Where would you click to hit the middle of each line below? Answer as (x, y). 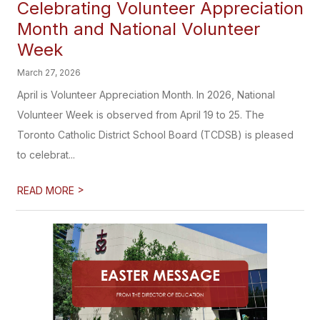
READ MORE (47, 190)
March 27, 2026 (49, 72)
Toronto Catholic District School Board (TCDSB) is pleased (156, 135)
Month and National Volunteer (139, 29)
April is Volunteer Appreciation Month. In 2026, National (146, 95)
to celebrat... (46, 155)
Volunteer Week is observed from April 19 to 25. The (141, 115)
